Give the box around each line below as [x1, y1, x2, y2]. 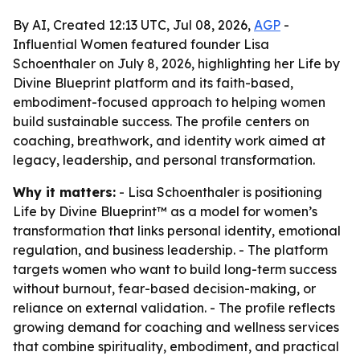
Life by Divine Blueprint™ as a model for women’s [13, 203, 317, 219]
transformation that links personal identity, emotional [13, 223, 341, 239]
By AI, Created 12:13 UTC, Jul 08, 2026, [13, 17, 254, 33]
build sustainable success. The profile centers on [13, 113, 309, 129]
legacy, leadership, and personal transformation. [13, 152, 315, 168]
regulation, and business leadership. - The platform [13, 242, 328, 258]
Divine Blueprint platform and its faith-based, [13, 75, 293, 91]
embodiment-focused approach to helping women [13, 94, 325, 110]
